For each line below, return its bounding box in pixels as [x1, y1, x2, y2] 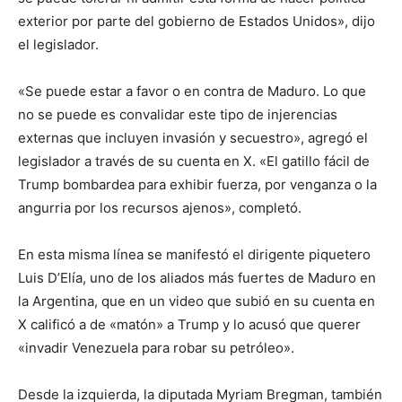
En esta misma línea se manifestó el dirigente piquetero [18, 246, 371, 263]
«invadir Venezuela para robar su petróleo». [18, 339, 294, 356]
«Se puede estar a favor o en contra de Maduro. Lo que [18, 83, 366, 100]
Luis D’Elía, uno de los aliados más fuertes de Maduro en [18, 269, 376, 286]
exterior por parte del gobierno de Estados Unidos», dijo [18, 13, 375, 30]
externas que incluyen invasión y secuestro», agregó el [18, 129, 368, 146]
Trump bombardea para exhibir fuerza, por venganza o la [18, 176, 377, 193]
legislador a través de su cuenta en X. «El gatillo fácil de [18, 153, 370, 170]
